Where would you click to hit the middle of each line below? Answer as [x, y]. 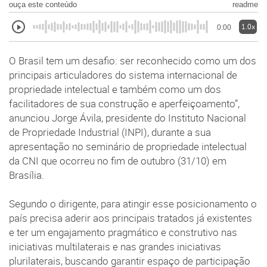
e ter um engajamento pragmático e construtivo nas [123, 233]
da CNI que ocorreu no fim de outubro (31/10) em [118, 161]
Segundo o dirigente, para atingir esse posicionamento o [133, 204]
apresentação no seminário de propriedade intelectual [128, 147]
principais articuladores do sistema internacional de [123, 75]
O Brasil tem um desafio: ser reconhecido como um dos [133, 61]
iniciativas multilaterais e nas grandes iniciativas [115, 247]
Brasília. [27, 176]
